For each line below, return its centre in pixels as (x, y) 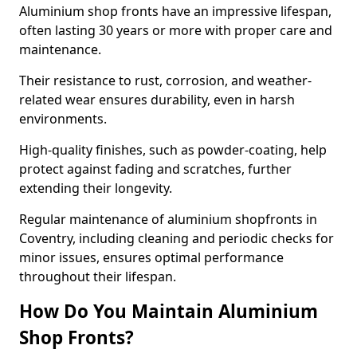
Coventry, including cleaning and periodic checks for (177, 238)
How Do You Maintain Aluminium (169, 311)
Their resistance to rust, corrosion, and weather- (165, 80)
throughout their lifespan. (98, 277)
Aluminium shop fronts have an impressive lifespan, (175, 11)
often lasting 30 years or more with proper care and (176, 30)
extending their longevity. (97, 188)
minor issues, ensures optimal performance (151, 257)
